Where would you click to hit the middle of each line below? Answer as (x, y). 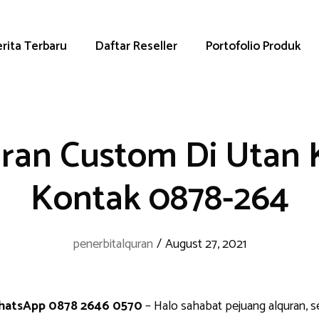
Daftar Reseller (136, 46)
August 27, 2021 (206, 244)
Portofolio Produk (253, 46)
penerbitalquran (113, 244)
